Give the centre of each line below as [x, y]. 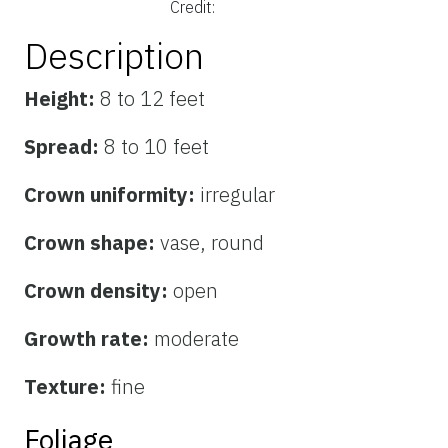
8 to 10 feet [156, 146]
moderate [196, 338]
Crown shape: [92, 242]
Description [114, 55]
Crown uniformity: [112, 194]
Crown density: [98, 290]
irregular [237, 194]
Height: [62, 98]
